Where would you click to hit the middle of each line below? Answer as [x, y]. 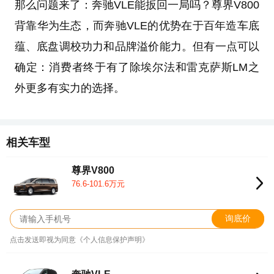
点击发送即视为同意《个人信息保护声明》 [80, 239]
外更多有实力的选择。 [69, 88]
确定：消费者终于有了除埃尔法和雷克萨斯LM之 [137, 68]
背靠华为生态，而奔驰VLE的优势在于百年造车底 [137, 26]
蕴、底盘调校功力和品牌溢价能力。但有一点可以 [137, 47]
